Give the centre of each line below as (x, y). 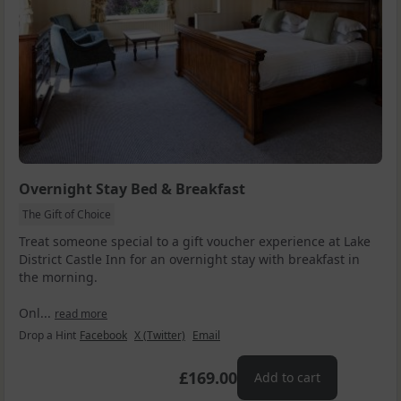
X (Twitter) (160, 335)
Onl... (37, 312)
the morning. (58, 277)
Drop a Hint (47, 335)
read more (81, 313)
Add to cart (288, 377)
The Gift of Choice (67, 214)
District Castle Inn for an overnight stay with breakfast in (189, 259)
